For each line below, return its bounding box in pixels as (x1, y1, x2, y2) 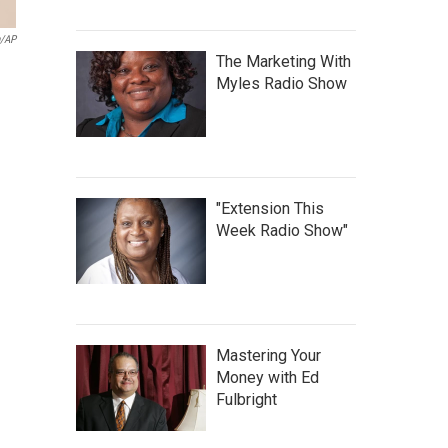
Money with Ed (216, 368, 319, 387)
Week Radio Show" (216, 221, 348, 240)
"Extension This (216, 199, 324, 218)
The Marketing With (216, 52, 351, 71)
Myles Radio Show (216, 74, 347, 93)
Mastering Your (216, 346, 321, 365)
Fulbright (216, 390, 277, 409)
